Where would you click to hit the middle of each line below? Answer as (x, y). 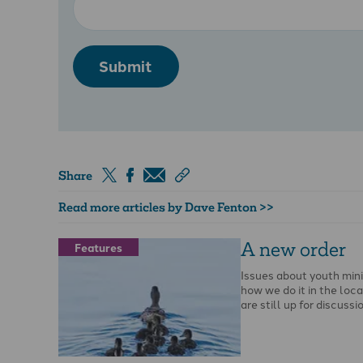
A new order (293, 249)
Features (98, 248)
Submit (126, 66)
